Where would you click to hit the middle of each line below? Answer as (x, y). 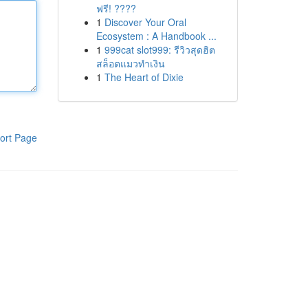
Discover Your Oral (145, 22)
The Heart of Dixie (144, 77)
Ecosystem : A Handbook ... (156, 36)
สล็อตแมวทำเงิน (130, 63)
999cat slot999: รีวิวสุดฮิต (159, 49)
